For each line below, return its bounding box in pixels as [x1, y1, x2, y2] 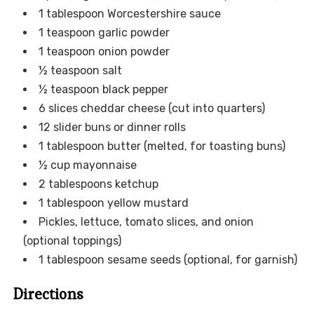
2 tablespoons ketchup [38, 177, 158, 191]
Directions [12, 284, 83, 304]
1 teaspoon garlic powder [38, 26, 170, 40]
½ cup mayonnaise [38, 158, 137, 172]
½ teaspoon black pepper [38, 83, 168, 97]
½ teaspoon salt [38, 64, 122, 78]
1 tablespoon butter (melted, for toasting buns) [38, 139, 285, 153]
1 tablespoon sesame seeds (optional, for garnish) [38, 253, 297, 267]
